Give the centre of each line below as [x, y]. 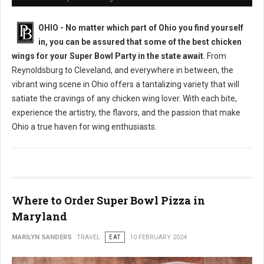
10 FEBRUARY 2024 [158, 237]
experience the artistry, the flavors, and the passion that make [126, 113]
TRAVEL [88, 237]
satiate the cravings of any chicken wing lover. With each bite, [124, 99]
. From [215, 56]
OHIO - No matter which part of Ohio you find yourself [141, 28]
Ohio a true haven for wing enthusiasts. [84, 127]
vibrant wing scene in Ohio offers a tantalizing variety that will [126, 85]
